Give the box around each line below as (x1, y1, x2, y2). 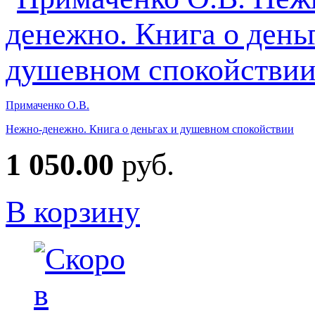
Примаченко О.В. (6, 98, 89, 111)
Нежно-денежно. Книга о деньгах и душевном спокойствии (6, 122, 294, 135)
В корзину (6, 194, 140, 229)
